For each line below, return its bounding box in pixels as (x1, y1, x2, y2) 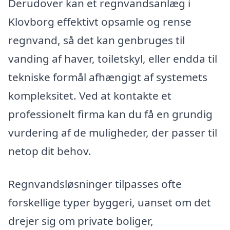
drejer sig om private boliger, (8, 214, 154, 228)
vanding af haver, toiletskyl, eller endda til (8, 51, 217, 66)
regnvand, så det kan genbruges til (8, 33, 185, 48)
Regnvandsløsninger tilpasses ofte (8, 177, 182, 191)
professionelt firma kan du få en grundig (8, 107, 213, 122)
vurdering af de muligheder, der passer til (8, 125, 217, 140)
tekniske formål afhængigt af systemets (8, 70, 207, 85)
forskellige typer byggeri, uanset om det (8, 195, 211, 210)
